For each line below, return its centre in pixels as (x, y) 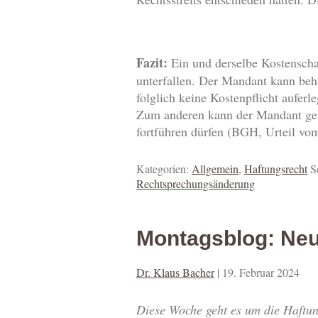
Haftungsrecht (276, 169)
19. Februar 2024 (261, 273)
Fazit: (152, 63)
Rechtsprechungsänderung (196, 184)
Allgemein (215, 169)
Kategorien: (164, 169)
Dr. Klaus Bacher (175, 273)
